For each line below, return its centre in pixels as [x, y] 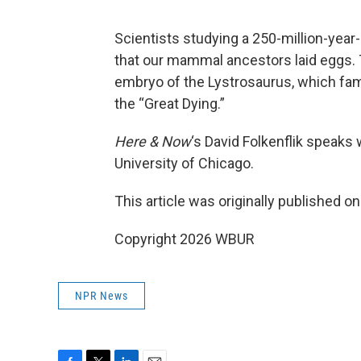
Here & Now [153, 141]
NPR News [102, 295]
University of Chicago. [184, 163]
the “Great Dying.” [170, 103]
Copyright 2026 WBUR [185, 239]
